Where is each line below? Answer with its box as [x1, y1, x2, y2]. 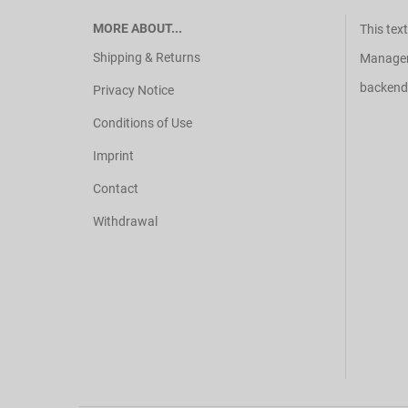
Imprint [93, 148, 134, 163]
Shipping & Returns [93, 50, 200, 65]
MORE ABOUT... [93, 21, 182, 36]
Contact [93, 181, 138, 196]
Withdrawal [93, 214, 158, 229]
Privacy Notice [93, 83, 174, 97]
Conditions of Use [93, 116, 192, 130]
